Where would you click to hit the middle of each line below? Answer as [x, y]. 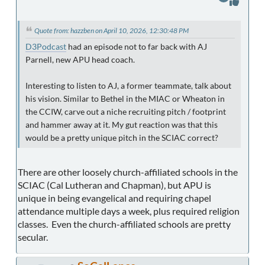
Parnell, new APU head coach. [80, 59]
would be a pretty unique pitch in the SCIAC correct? [122, 138]
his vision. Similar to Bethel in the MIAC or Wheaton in [125, 98]
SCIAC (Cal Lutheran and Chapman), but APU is [114, 185]
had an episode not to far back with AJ [137, 46]
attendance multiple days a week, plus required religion [129, 211]
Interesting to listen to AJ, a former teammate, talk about [128, 85]
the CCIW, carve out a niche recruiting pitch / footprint [126, 112]
